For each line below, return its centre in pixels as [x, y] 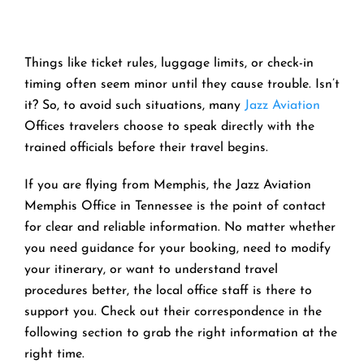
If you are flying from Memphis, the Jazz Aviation [168, 185]
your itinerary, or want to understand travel [151, 269]
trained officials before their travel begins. [148, 147]
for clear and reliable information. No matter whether [180, 227]
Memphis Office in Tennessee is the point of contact [175, 206]
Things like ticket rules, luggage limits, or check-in [169, 63]
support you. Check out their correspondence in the [173, 312]
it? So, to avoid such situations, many [134, 105]
